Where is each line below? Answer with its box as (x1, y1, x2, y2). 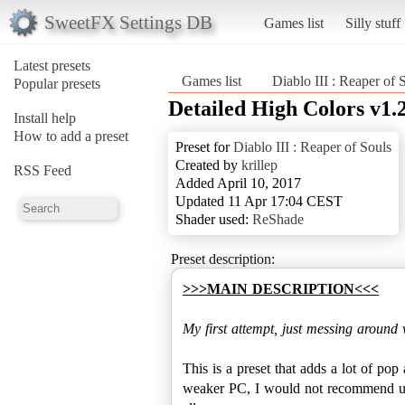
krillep (241, 156, 278, 173)
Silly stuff (344, 14, 400, 31)
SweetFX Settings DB (43, 11, 212, 33)
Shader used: (175, 211, 252, 227)
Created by (175, 156, 241, 173)
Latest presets (14, 57, 90, 73)
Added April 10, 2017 (175, 174, 301, 191)
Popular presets (14, 75, 100, 91)
